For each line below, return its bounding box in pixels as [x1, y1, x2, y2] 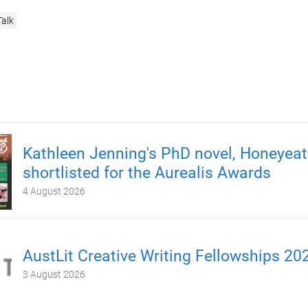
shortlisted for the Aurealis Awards [22, 164, 271, 182]
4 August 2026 [22, 186, 85, 197]
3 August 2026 [22, 269, 85, 280]
